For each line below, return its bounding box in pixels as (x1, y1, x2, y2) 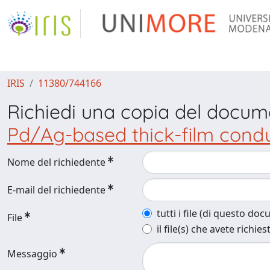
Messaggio (7, 247, 57, 260)
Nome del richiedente (7, 155, 105, 169)
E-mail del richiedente (7, 183, 105, 196)
